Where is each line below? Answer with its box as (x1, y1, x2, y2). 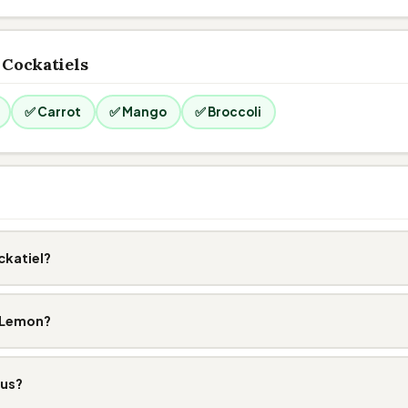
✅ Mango (109, 104, 167, 119)
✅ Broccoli (195, 104, 261, 119)
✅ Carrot (25, 104, 81, 119)
